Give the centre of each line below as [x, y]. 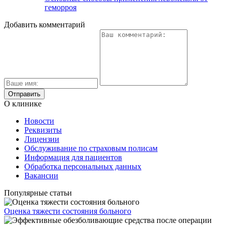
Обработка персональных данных [83, 167]
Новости [39, 121]
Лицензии [42, 139]
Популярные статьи [38, 193]
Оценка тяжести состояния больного [68, 211]
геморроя [61, 8]
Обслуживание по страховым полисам [91, 148]
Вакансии [41, 176]
